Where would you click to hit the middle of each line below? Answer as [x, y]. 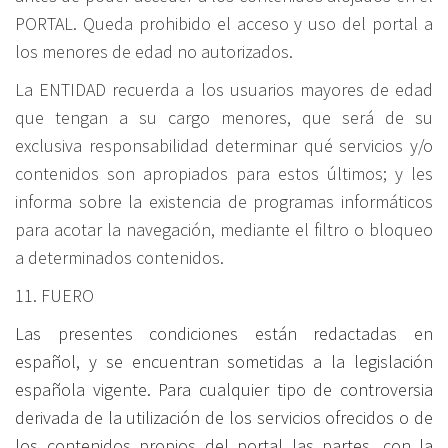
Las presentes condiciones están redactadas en [224, 333]
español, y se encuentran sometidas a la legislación [224, 361]
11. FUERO [54, 295]
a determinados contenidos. [119, 257]
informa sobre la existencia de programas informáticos [224, 201]
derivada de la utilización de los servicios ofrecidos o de [224, 417]
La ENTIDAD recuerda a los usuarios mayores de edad [224, 89]
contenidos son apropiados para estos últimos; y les [224, 173]
